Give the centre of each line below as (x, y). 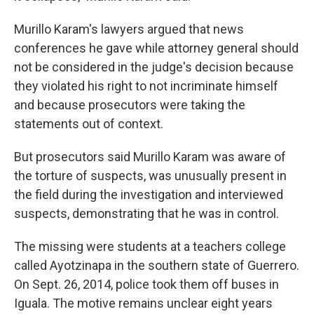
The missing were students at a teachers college (150, 246)
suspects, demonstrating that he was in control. (146, 213)
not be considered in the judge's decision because (154, 67)
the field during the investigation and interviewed (149, 194)
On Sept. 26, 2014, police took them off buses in (146, 284)
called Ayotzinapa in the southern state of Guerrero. (157, 265)
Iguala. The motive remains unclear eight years (143, 303)
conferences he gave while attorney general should (156, 48)
